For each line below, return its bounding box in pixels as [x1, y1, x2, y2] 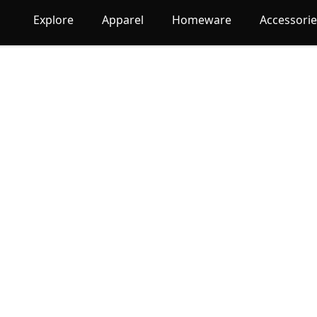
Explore [33, 12, 74, 28]
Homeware [172, 12, 232, 28]
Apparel [102, 12, 144, 28]
